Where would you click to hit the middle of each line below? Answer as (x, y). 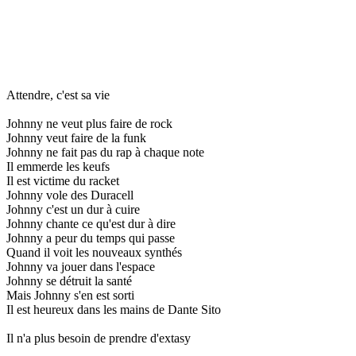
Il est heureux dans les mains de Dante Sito (114, 309)
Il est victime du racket (63, 180)
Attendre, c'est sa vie (58, 95)
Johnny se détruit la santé (69, 281)
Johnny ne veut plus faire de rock (89, 123)
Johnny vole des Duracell (70, 195)
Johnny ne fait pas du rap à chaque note (105, 152)
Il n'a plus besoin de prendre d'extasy (99, 338)
